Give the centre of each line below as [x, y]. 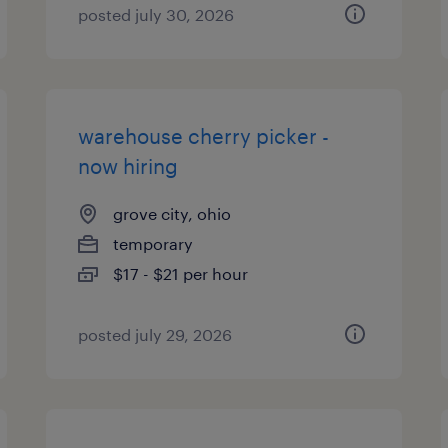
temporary [153, 243]
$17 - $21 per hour [181, 273]
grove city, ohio [172, 213]
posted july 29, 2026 [155, 334]
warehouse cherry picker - [204, 136]
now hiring [128, 166]
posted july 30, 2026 [156, 14]
